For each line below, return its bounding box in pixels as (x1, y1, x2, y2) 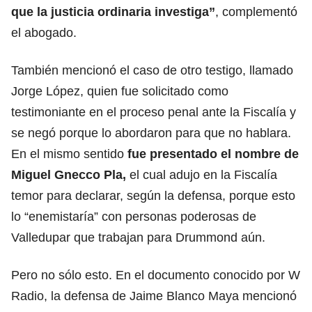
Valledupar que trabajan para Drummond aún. (11, 230, 265, 244)
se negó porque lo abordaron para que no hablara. (11, 125, 291, 140)
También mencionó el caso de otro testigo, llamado (11, 63, 293, 77)
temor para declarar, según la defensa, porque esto (11, 188, 295, 203)
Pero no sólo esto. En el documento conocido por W (11, 267, 300, 282)
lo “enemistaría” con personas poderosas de (11, 209, 256, 224)
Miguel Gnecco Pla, (11, 167, 130, 182)
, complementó (215, 4, 297, 19)
